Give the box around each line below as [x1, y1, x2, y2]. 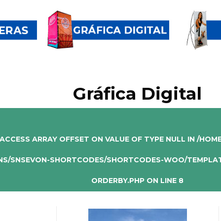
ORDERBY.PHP [91, 176, 145, 185]
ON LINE [145, 176, 179, 185]
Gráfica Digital [73, 82, 202, 104]
